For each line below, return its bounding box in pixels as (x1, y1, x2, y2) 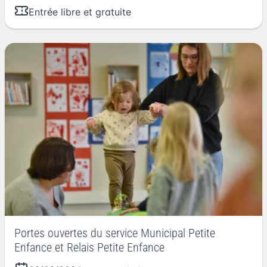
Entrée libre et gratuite (29, 6, 131, 18)
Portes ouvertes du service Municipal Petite (14, 225, 215, 240)
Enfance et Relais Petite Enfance (14, 240, 164, 254)
